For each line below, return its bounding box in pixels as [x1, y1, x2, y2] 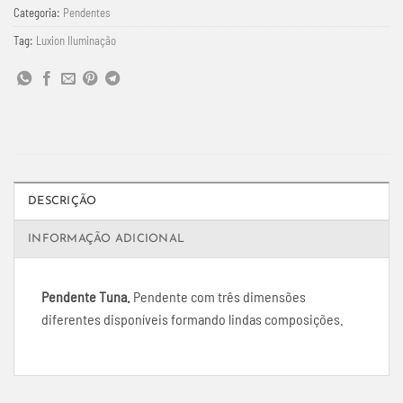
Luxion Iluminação [36, 32, 116, 48]
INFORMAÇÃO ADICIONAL [28, 232, 185, 245]
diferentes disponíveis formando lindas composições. [41, 309, 344, 327]
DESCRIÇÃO [28, 194, 97, 207]
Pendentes [63, 4, 110, 20]
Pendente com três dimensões [133, 287, 306, 305]
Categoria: [13, 4, 63, 20]
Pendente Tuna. [41, 287, 133, 305]
